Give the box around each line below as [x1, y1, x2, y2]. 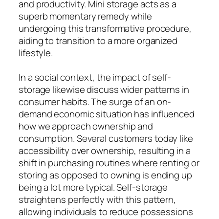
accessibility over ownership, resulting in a [19, 144, 191, 157]
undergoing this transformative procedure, [19, 22, 192, 35]
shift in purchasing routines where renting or [19, 156, 199, 169]
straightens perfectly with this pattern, [19, 193, 176, 206]
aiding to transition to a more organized [19, 34, 177, 47]
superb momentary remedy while [19, 9, 153, 22]
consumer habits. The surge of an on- [19, 95, 172, 108]
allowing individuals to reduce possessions [19, 205, 193, 218]
